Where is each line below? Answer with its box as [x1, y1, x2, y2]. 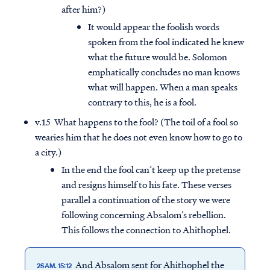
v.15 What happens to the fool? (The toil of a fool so [35, 115, 238, 129]
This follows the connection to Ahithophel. [61, 223, 231, 237]
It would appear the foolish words [88, 20, 219, 34]
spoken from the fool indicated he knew [88, 35, 244, 49]
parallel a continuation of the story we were [61, 193, 230, 207]
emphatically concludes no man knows [88, 65, 240, 79]
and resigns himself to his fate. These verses [61, 178, 231, 192]
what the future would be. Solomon [88, 50, 227, 64]
